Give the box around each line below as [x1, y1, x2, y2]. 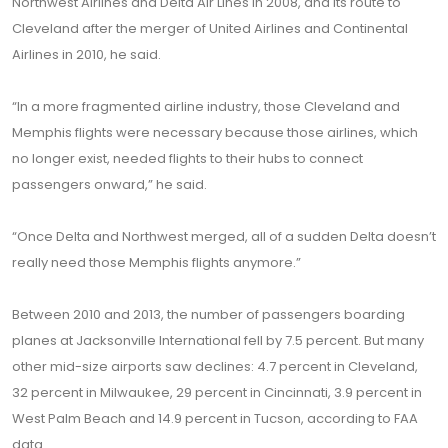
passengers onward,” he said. [12, 175, 207, 194]
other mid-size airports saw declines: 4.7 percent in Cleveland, [12, 357, 418, 376]
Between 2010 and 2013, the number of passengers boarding [12, 305, 405, 324]
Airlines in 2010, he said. [12, 45, 161, 64]
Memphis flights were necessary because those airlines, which [12, 123, 418, 142]
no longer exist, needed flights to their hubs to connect [12, 149, 363, 168]
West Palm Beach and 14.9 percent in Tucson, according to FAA [12, 409, 418, 428]
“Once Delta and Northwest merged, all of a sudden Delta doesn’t [12, 227, 436, 246]
